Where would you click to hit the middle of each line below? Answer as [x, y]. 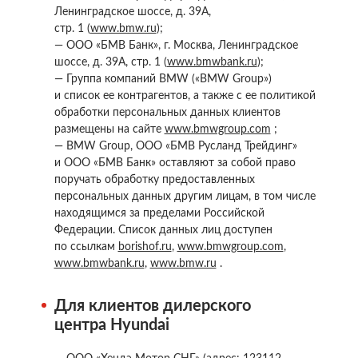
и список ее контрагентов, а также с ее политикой [185, 96]
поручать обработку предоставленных [154, 180]
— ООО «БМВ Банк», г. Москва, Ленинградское [176, 46]
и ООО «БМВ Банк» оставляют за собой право [175, 163]
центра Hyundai [111, 325]
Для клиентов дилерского [152, 306]
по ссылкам [86, 247]
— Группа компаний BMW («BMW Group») [163, 79]
